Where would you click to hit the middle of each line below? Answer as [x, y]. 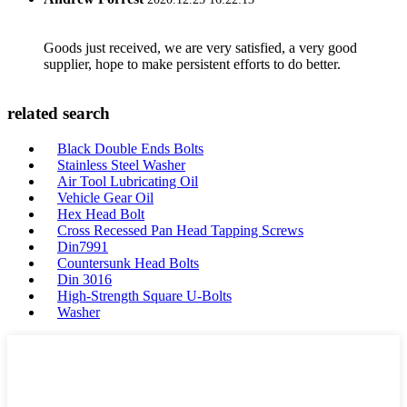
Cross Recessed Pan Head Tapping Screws [180, 230]
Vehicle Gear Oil [105, 197]
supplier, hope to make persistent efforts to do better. [192, 65]
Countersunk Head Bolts [128, 263]
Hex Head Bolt [101, 213]
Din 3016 [84, 279]
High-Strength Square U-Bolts [144, 295]
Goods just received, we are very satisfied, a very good [200, 48]
